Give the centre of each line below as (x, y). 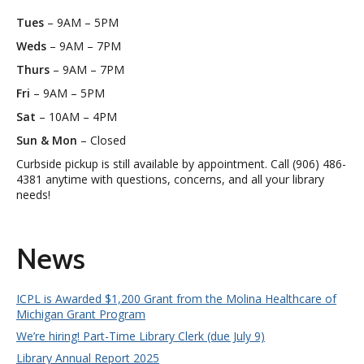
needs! (33, 195)
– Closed (102, 141)
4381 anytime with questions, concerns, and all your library (170, 180)
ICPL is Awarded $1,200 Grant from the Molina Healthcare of (176, 299)
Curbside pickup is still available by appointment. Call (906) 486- (181, 164)
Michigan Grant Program (81, 314)
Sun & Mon (47, 141)
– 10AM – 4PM (76, 117)
